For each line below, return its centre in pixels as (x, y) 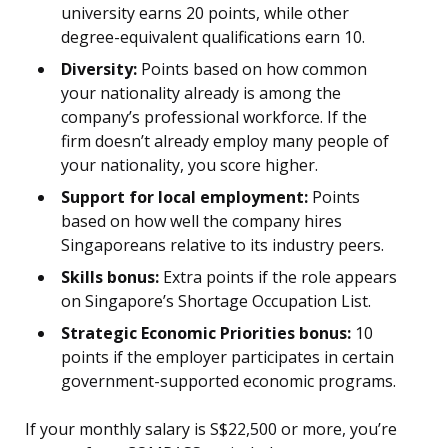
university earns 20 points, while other (205, 13)
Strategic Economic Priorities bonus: (206, 333)
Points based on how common (252, 69)
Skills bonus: (110, 277)
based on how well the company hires (201, 221)
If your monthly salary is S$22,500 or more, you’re (211, 429)
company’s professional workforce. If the (214, 117)
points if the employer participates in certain (227, 357)
